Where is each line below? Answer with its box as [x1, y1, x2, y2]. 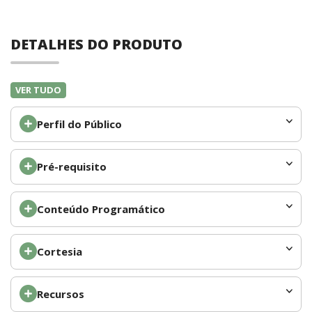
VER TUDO [15, 84, 61, 97]
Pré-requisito [37, 159, 107, 174]
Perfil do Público [37, 117, 122, 132]
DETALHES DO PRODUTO [10, 35, 182, 54]
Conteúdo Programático [37, 202, 165, 217]
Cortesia [37, 244, 82, 259]
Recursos [37, 287, 84, 302]
